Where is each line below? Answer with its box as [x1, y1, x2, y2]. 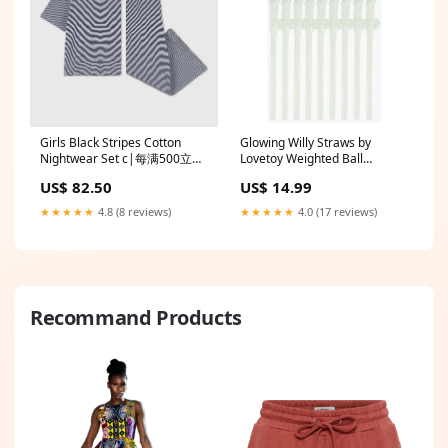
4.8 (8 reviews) [95, 203, 171, 219]
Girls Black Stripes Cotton [40, 133, 181, 151]
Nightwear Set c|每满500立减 [40, 149, 204, 167]
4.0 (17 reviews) [295, 203, 377, 219]
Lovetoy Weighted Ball [240, 149, 363, 167]
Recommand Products [30, 303, 242, 331]
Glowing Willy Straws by [240, 133, 371, 151]
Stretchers [240, 165, 298, 183]
